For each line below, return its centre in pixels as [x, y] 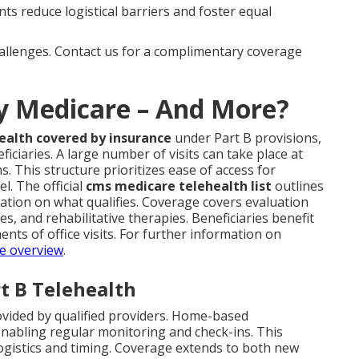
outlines [298, 186]
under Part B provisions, [246, 138]
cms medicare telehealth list [179, 186]
